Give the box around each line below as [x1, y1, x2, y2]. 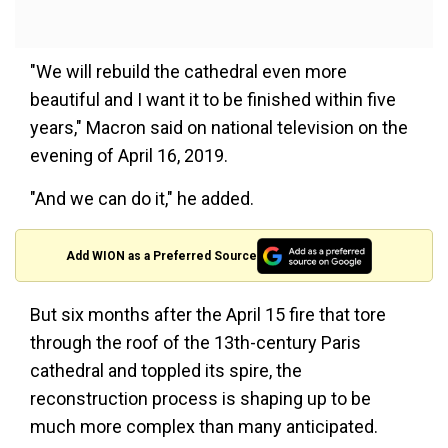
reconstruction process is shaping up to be [30, 388, 371, 410]
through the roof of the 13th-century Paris [30, 332, 361, 354]
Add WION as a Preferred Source [66, 248, 258, 263]
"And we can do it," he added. [30, 188, 254, 210]
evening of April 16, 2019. [30, 145, 228, 167]
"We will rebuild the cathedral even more [30, 61, 347, 83]
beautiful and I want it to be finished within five [30, 89, 396, 111]
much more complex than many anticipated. [30, 416, 378, 438]
